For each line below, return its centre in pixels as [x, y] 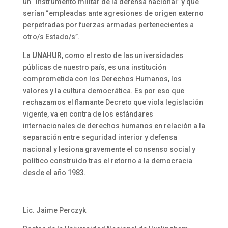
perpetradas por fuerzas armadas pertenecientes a [108, 25]
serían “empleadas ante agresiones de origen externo [113, 13]
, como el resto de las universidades [122, 55]
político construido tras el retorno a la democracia [107, 161]
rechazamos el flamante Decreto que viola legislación [113, 102]
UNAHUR [47, 55]
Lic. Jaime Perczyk [54, 210]
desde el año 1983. [54, 172]
